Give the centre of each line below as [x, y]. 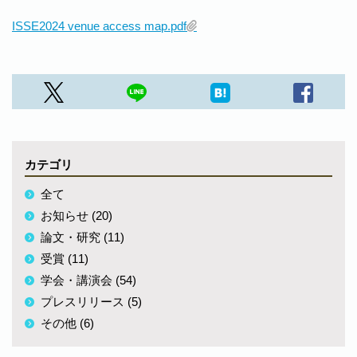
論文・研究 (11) [82, 237]
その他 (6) [67, 323]
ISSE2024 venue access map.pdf [99, 26]
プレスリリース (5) [91, 301]
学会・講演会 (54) [88, 280]
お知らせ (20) [76, 215]
